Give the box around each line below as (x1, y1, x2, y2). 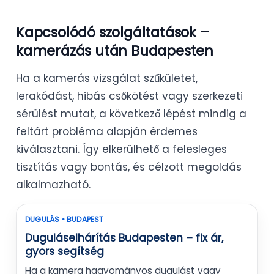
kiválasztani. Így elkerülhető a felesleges (16, 142, 227, 157)
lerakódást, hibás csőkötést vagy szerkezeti (16, 89, 243, 104)
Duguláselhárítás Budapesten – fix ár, (25, 231, 223, 246)
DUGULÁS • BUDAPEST (25, 214, 104, 225)
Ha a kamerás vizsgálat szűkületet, (16, 71, 198, 86)
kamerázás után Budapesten (16, 41, 213, 61)
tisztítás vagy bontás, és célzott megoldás (16, 160, 242, 175)
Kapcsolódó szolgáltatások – (16, 23, 210, 43)
